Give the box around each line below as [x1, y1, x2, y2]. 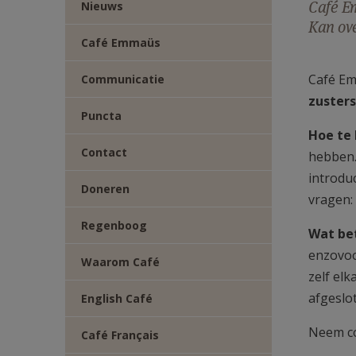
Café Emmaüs [81, 35, 161, 50]
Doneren [81, 181, 130, 196]
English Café [81, 291, 153, 306]
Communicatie [81, 72, 164, 87]
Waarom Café [81, 254, 160, 269]
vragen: [308, 191, 354, 208]
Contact [81, 145, 127, 160]
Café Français [81, 327, 159, 342]
